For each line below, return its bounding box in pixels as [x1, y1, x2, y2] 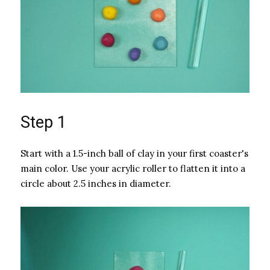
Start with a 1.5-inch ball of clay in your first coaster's [20, 148, 248, 160]
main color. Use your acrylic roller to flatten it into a [20, 163, 245, 175]
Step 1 [20, 113, 66, 133]
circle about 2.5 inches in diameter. [20, 178, 171, 190]
